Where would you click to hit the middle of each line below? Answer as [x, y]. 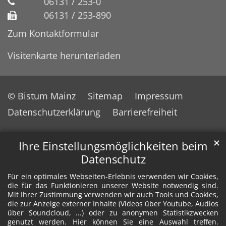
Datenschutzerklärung [54, 112]
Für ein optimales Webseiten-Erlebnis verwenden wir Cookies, [113, 177]
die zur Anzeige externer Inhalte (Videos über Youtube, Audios [113, 204]
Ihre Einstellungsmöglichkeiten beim [113, 146]
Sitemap [105, 96]
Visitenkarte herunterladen [64, 55]
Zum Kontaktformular [53, 33]
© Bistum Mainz [42, 96]
